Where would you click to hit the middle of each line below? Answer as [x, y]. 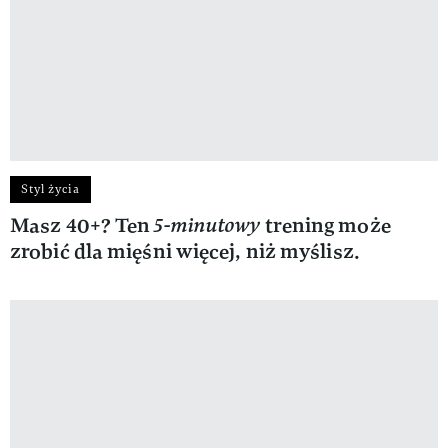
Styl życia [50, 188]
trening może [325, 225]
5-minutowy [207, 225]
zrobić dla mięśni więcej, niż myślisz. [185, 251]
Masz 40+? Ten [82, 225]
